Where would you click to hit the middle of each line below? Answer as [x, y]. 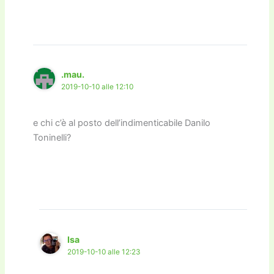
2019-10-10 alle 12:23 [104, 252]
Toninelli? [52, 137]
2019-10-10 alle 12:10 [98, 87]
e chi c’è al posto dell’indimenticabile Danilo [122, 123]
